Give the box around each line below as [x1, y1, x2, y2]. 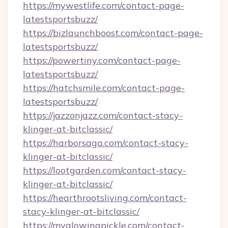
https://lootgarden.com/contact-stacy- [23, 164, 186, 176]
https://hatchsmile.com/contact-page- [23, 82, 185, 94]
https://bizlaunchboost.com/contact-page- [23, 27, 203, 39]
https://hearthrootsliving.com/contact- [23, 192, 187, 204]
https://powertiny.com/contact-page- [23, 54, 181, 66]
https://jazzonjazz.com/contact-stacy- [23, 109, 183, 121]
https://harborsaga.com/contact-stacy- [23, 137, 188, 149]
